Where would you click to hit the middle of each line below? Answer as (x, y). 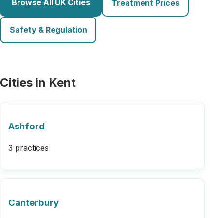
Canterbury (34, 203)
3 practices (28, 148)
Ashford (27, 126)
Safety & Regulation (48, 30)
